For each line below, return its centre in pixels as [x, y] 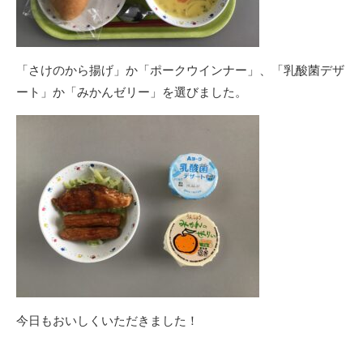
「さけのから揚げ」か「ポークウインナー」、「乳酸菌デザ [180, 70]
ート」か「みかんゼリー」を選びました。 [132, 92]
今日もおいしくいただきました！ [107, 320]
